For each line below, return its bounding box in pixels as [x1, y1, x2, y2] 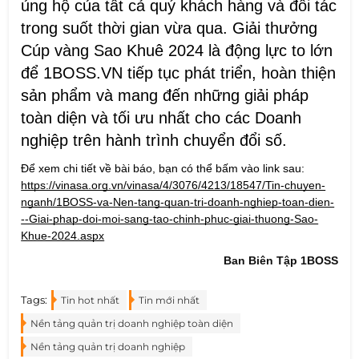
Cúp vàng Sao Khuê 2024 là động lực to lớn [21, 41, 333, 59]
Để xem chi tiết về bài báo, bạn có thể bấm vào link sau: [21, 161, 305, 175]
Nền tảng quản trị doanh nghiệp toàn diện [30, 317, 234, 329]
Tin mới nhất [139, 293, 200, 306]
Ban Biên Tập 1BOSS [223, 253, 338, 267]
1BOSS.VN [38, 63, 123, 82]
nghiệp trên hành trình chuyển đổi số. [21, 131, 288, 149]
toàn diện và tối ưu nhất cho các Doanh [21, 108, 302, 127]
